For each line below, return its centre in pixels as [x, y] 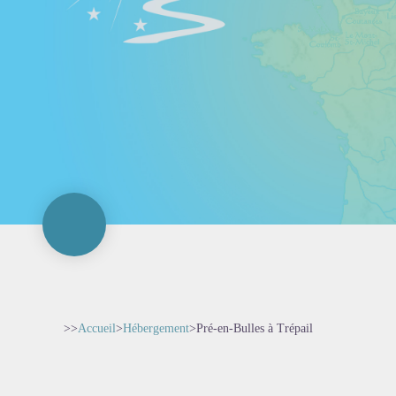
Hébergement [156, 328]
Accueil [97, 328]
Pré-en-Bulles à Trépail [255, 328]
